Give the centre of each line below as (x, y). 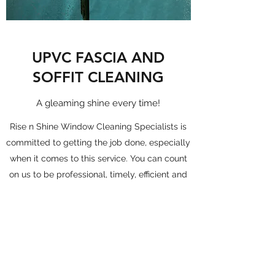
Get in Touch (99, 231)
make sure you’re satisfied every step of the (98, 190)
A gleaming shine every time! (98, 103)
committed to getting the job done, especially (98, 142)
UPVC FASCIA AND (98, 57)
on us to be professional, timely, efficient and (98, 174)
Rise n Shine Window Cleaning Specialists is (98, 126)
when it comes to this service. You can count (98, 158)
